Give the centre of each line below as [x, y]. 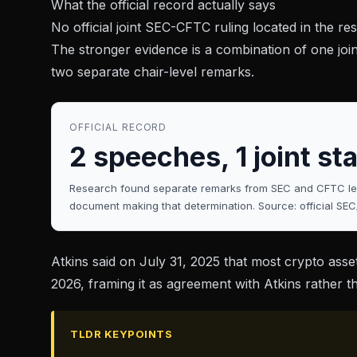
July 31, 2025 [180, 262]
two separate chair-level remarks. [153, 72]
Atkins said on [95, 262]
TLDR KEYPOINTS [122, 334]
